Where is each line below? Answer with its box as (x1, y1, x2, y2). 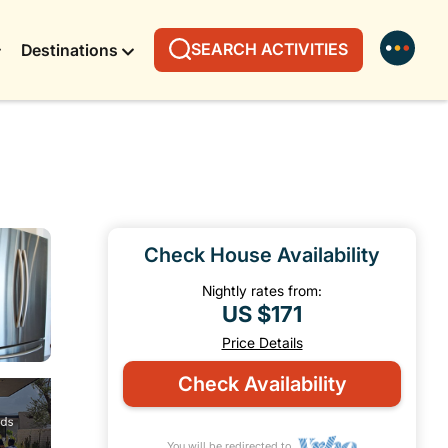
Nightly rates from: (202, 282, 322, 299)
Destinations (21, 40, 118, 60)
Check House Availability (144, 243, 380, 267)
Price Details (221, 334, 303, 351)
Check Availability (177, 372, 347, 396)
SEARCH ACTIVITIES (191, 39, 348, 59)
